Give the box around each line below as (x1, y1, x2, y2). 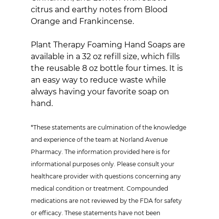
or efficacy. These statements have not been (30, 209, 162, 217)
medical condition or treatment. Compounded (30, 184, 170, 192)
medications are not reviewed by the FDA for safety (30, 197, 183, 204)
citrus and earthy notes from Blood (30, 4, 170, 14)
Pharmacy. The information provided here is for (30, 148, 172, 155)
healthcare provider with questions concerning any (30, 172, 182, 180)
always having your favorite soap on (30, 87, 171, 96)
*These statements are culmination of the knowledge (30, 123, 188, 131)
